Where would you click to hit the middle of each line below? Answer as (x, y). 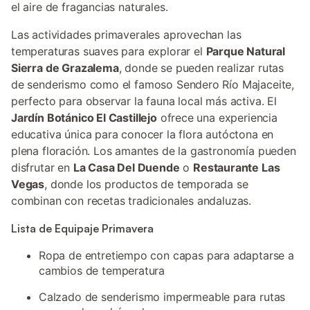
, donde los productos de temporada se (146, 184)
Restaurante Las (237, 167)
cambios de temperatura (102, 271)
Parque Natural (246, 51)
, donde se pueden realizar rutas (201, 68)
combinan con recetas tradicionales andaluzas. (131, 201)
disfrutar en (42, 167)
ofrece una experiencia (217, 118)
